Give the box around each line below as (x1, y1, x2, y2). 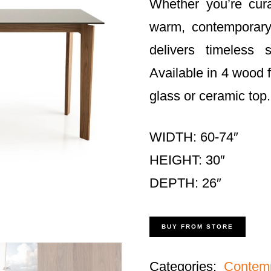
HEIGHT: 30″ (149, 152, 226, 168)
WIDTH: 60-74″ (149, 129, 239, 145)
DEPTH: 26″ (149, 175, 222, 191)
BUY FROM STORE (162, 223, 234, 230)
